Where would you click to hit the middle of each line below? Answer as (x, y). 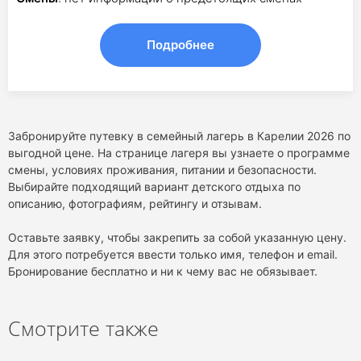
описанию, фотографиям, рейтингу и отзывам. (135, 203)
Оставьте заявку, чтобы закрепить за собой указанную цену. (177, 237)
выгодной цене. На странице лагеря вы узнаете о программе (179, 153)
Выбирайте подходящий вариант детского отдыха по (154, 187)
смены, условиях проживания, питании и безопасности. (162, 170)
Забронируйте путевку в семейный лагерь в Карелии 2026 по (179, 136)
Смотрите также (83, 328)
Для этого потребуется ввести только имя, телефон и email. (173, 254)
